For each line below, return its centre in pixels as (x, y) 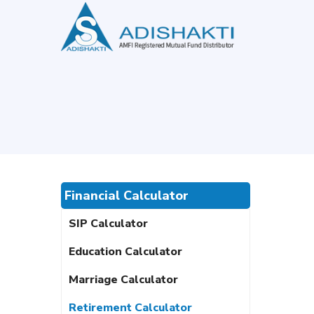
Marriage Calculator (123, 280)
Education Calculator (125, 252)
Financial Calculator (127, 196)
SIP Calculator (108, 224)
